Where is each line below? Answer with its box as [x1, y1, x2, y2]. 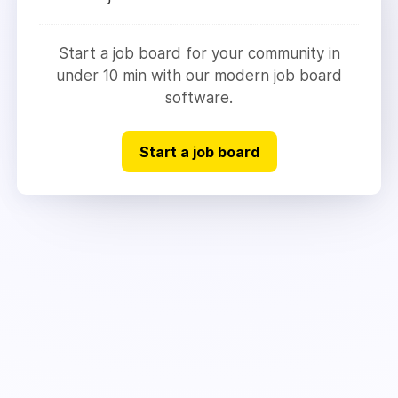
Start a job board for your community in [58, 44, 340, 62]
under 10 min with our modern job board [56, 66, 342, 84]
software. [165, 88, 233, 107]
